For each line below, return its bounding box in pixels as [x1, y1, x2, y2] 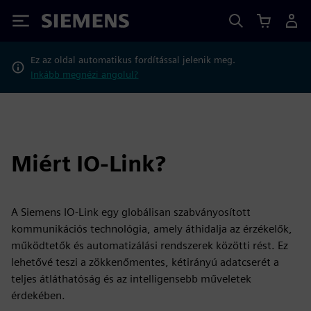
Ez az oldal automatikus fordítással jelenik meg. [31, 54, 236, 65]
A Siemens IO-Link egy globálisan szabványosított [11, 205, 251, 219]
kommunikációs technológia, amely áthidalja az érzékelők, [11, 222, 292, 235]
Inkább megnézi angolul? [31, 69, 139, 80]
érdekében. [11, 289, 65, 302]
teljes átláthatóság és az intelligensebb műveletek [11, 272, 251, 285]
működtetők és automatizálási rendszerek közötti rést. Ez [11, 239, 288, 252]
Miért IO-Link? [11, 150, 166, 177]
